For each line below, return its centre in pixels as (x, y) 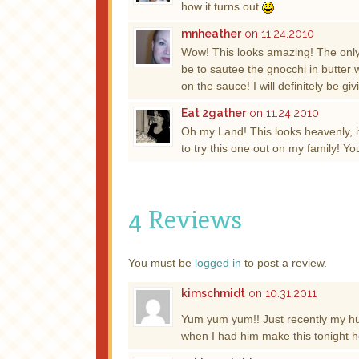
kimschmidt (213, 293)
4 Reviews (185, 220)
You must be (161, 262)
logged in (218, 262)
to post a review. (284, 262)
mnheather (211, 33)
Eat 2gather (214, 113)
